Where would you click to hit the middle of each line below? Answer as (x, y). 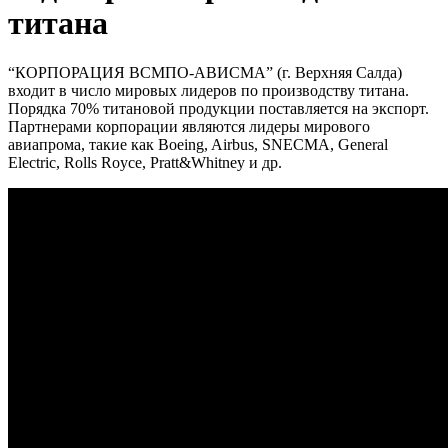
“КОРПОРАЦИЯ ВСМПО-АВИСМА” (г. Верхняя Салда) (205, 72)
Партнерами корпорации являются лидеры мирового (189, 126)
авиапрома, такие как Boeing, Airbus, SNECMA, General (198, 144)
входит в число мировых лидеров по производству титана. (208, 90)
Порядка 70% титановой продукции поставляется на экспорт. (218, 108)
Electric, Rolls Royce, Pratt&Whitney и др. (145, 162)
